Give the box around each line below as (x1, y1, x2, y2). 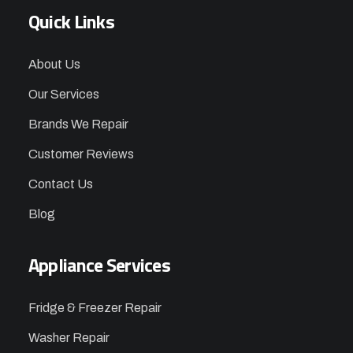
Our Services (28, 87, 99, 101)
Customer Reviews (28, 147, 134, 161)
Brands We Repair (28, 117, 128, 131)
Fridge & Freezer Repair (28, 300, 162, 314)
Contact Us (28, 176, 93, 191)
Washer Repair (28, 330, 110, 344)
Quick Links (28, 6, 114, 35)
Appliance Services (28, 250, 170, 279)
